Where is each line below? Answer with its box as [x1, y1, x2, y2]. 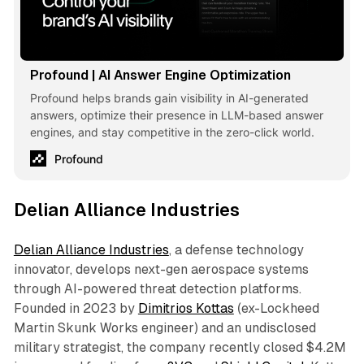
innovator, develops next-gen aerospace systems [13, 261, 309, 277]
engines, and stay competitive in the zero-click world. [29, 124, 314, 139]
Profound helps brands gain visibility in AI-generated [29, 90, 309, 105]
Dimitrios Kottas [137, 300, 234, 316]
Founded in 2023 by [13, 300, 138, 316]
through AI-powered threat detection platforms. [13, 280, 301, 297]
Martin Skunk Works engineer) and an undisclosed [13, 319, 316, 336]
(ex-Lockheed [233, 300, 319, 316]
